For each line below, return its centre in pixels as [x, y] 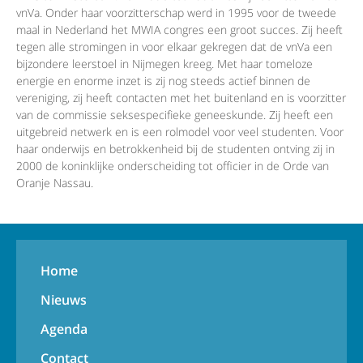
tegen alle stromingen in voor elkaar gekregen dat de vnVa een [174, 47]
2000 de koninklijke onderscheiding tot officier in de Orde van [173, 166]
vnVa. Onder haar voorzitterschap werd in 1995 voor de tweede [176, 13]
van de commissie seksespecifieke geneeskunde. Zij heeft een [175, 115]
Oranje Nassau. [55, 183]
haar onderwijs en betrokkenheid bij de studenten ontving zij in [175, 149]
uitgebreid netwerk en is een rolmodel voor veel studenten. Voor [180, 132]
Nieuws [64, 300]
